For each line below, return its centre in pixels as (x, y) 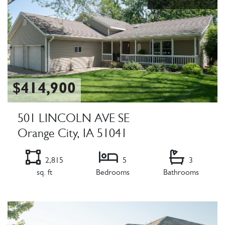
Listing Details (33, 196)
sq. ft (44, 173)
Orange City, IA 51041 (72, 135)
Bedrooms (113, 173)
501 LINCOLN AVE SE (74, 120)
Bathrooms (181, 173)
